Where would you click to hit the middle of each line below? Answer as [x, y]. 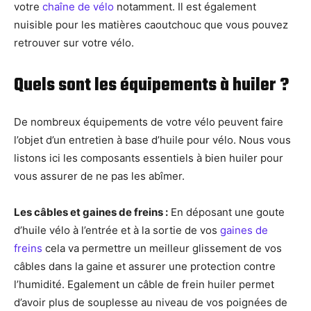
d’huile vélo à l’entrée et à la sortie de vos [117, 230]
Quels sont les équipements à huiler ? [151, 86]
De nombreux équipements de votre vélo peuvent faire [149, 122]
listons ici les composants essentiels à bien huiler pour [149, 158]
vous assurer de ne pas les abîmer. [99, 176]
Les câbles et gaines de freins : [91, 212]
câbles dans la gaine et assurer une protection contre [145, 267]
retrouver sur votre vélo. [74, 43]
